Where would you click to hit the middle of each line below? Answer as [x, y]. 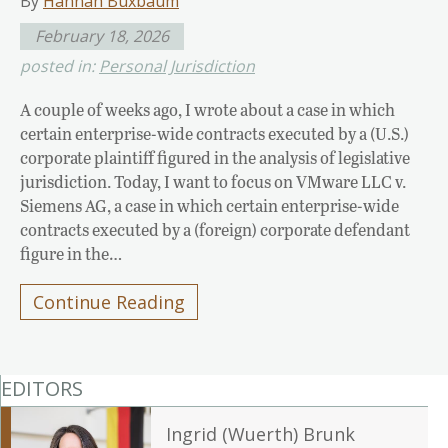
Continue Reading [109, 301]
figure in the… [71, 253]
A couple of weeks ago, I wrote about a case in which [207, 109]
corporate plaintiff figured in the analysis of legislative [215, 157]
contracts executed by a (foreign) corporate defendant [215, 229]
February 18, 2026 [102, 35]
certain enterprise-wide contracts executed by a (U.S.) [214, 133]
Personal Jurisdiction [177, 65]
